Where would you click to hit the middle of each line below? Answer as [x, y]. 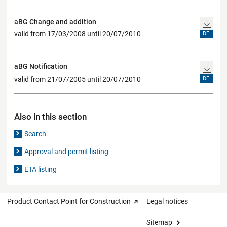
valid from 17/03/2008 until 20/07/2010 [78, 34]
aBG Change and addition [55, 22]
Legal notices [167, 201]
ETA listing [41, 169]
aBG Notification [41, 67]
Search [35, 134]
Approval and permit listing [67, 152]
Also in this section [50, 117]
